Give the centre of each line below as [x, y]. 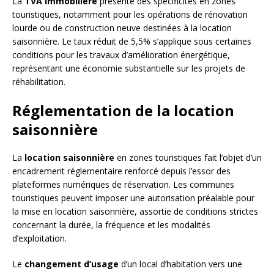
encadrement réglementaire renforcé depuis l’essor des [121, 171]
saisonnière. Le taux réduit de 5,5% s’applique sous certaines [132, 42]
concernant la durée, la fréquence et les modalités [111, 225]
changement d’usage [72, 264]
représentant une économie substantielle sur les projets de [129, 68]
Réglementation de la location [123, 111]
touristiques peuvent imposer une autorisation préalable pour [133, 198]
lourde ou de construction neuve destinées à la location [122, 28]
